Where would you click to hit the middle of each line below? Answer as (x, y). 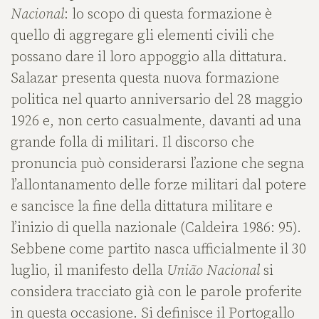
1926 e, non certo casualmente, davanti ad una (156, 122)
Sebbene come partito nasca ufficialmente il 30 (158, 250)
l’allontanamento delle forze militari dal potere (158, 186)
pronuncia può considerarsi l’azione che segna (157, 164)
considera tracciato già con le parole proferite (156, 293)
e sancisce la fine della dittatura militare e (142, 207)
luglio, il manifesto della (89, 271)
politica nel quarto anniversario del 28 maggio (157, 100)
